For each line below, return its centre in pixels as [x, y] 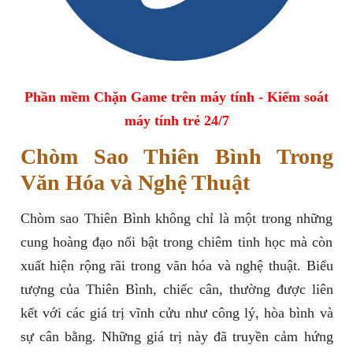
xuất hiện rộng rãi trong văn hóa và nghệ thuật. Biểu [176, 266]
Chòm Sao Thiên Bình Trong [176, 157]
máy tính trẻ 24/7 [176, 121]
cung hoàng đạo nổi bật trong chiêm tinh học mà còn [176, 242]
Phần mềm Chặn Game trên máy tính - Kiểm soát [176, 97]
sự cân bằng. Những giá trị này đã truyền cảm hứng [176, 337]
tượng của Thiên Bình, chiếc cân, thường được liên [176, 290]
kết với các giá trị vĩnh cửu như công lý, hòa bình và [176, 313]
